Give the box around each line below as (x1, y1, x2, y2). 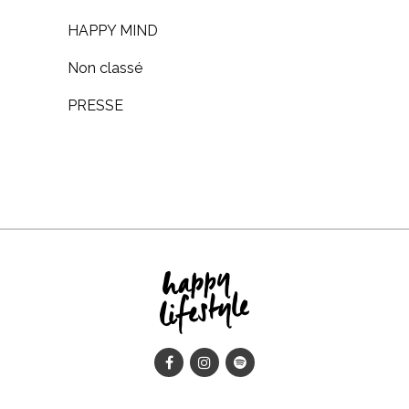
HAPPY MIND (68, 22, 158, 40)
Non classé (68, 59, 142, 78)
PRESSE (68, 97, 123, 115)
